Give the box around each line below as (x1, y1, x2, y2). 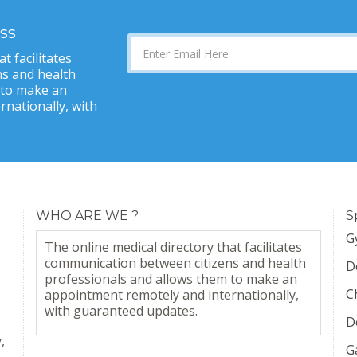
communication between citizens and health (45, 254, 306, 272)
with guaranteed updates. (45, 302, 198, 320)
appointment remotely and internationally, (45, 286, 299, 304)
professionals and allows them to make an (45, 270, 297, 288)
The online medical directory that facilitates (45, 238, 302, 256)
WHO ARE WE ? (36, 208, 139, 223)
